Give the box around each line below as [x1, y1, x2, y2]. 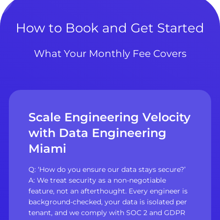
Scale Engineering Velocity [28, 110, 191, 125]
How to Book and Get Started [16, 20, 204, 36]
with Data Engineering [28, 126, 166, 140]
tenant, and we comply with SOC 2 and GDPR [28, 208, 185, 217]
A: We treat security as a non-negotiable [28, 175, 166, 185]
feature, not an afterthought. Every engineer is [28, 186, 188, 195]
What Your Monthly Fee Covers [33, 48, 187, 60]
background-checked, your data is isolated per [28, 197, 187, 206]
